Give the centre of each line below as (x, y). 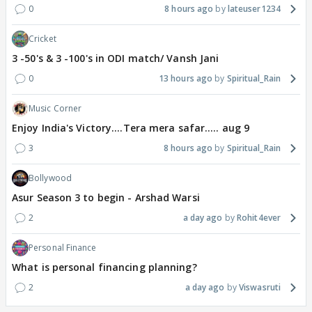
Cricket (42, 39)
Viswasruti (260, 288)
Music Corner (55, 109)
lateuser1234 (254, 9)
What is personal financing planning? (104, 267)
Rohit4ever (259, 218)
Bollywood (50, 178)
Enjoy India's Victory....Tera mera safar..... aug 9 (131, 128)
